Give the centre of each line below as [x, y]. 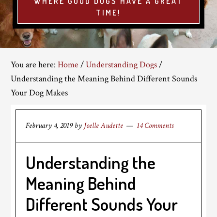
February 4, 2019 [49, 126]
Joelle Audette [104, 126]
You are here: [34, 65]
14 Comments [155, 126]
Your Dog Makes [39, 93]
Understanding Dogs [122, 65]
